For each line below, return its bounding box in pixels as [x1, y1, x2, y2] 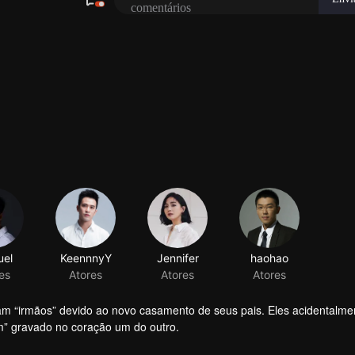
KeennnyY [59, 254, 112, 268]
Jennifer [156, 255, 199, 269]
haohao [250, 258, 288, 272]
